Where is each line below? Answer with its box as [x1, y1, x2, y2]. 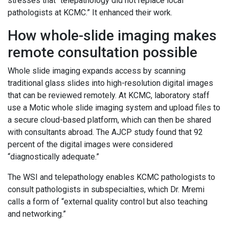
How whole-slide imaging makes [8, 27, 217, 44]
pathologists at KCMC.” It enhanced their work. [8, 8, 174, 18]
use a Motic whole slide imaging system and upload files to [8, 103, 220, 113]
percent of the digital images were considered [8, 140, 173, 150]
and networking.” [8, 209, 69, 219]
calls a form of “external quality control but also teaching [8, 197, 208, 207]
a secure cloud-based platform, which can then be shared [8, 115, 211, 125]
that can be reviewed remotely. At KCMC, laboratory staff [8, 90, 210, 101]
